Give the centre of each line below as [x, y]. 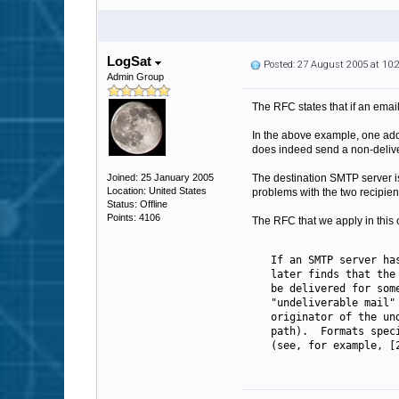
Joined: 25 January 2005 [160, 177]
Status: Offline [137, 204]
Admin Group [135, 77]
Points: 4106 [134, 217]
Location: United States [157, 191]
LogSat [131, 61]
